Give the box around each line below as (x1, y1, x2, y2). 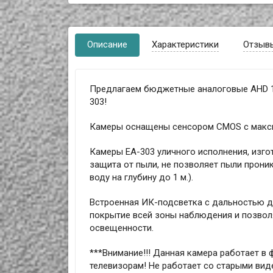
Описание (87, 38, 128, 50)
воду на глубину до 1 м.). (89, 172, 193, 183)
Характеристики (152, 38, 219, 50)
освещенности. (89, 222, 154, 234)
